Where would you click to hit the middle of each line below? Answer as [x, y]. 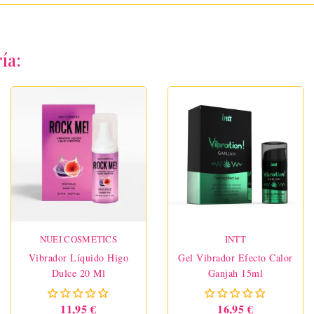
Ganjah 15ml [235, 273]
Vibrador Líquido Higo [78, 258]
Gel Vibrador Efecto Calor [235, 258]
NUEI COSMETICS [78, 239]
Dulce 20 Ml [78, 273]
